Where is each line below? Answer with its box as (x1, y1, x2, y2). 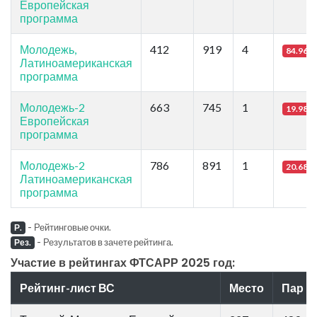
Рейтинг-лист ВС (20, 280, 115, 294)
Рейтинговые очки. (33, 221, 111, 233)
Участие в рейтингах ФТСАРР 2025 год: (11, 254, 235, 271)
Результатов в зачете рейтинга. (42, 236, 173, 248)
